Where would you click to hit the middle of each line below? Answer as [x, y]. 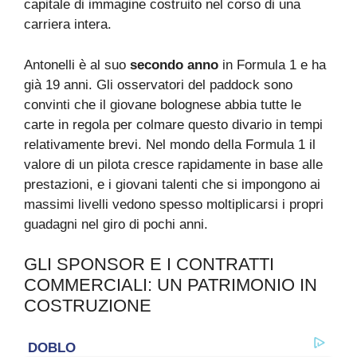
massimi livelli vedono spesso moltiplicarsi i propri [174, 204]
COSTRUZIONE [88, 306]
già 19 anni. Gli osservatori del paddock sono [158, 84]
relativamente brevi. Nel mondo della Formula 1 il [170, 144]
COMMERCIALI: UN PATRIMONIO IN [171, 285]
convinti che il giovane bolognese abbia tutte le [163, 104]
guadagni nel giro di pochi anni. [116, 224]
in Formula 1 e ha [272, 65]
